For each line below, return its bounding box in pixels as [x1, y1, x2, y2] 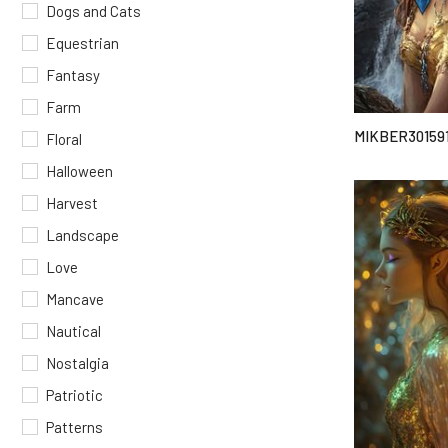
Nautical [46, 322, 101, 340]
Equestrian [46, 34, 119, 52]
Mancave [46, 290, 104, 308]
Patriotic [46, 386, 103, 404]
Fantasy [46, 66, 100, 84]
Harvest [46, 194, 98, 212]
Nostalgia [46, 354, 109, 372]
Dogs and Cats [46, 2, 141, 20]
